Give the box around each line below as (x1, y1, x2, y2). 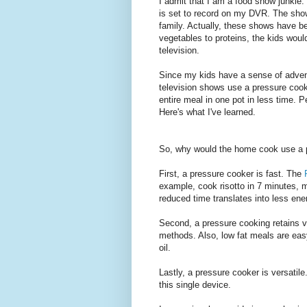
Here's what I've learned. (159, 107, 256, 118)
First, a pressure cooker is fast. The (159, 169, 304, 180)
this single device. (159, 280, 231, 291)
